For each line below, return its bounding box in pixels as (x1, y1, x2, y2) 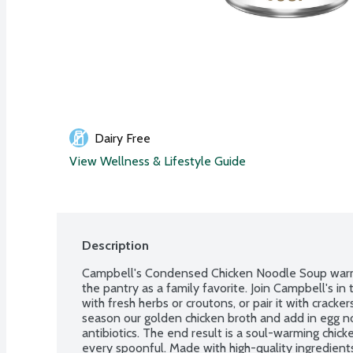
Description (82, 237, 149, 253)
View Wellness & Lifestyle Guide (69, 153, 246, 169)
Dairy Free (95, 130, 150, 146)
